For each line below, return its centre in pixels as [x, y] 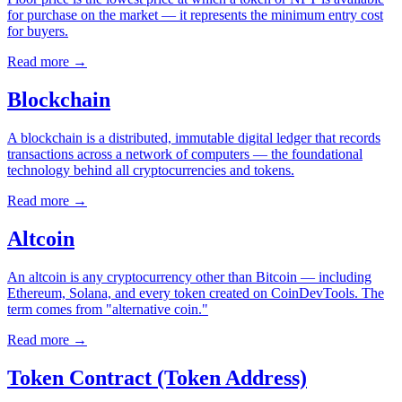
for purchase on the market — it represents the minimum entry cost [195, 15]
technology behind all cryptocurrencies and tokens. [151, 170]
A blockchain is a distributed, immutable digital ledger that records [194, 138]
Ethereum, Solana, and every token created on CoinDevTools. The [196, 293]
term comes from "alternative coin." [108, 309]
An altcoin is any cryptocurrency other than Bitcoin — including [189, 276]
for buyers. [38, 31]
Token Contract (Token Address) [157, 377]
